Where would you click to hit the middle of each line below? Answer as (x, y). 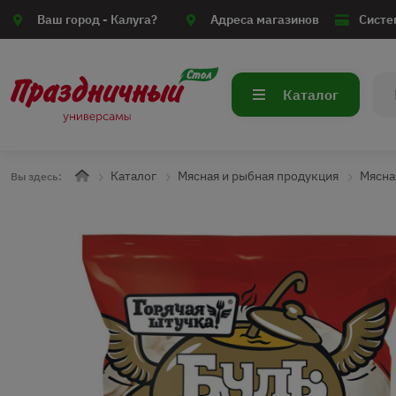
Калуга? (134, 19)
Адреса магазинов (265, 19)
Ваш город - (74, 19)
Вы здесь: (36, 176)
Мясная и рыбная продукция (258, 176)
